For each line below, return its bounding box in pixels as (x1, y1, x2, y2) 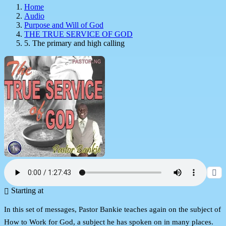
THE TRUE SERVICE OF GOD (24, 29, 133, 38)
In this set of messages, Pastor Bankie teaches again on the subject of (4, 205, 221, 213)
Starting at (9, 186, 43, 195)
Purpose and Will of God (24, 20, 103, 29)
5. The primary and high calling (24, 38, 125, 47)
